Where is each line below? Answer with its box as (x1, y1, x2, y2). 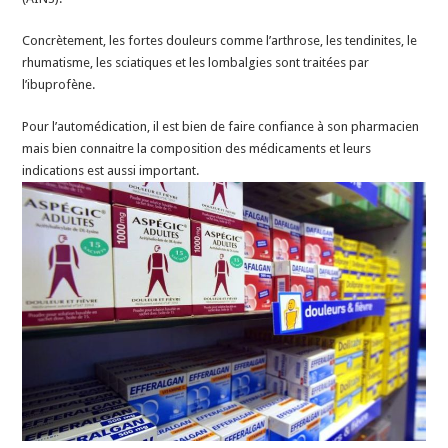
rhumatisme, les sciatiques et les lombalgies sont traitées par (22, 55, 370, 71)
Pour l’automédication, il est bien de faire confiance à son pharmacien (22, 119, 420, 135)
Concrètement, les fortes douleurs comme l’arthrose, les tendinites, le (22, 33, 418, 49)
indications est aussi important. (22, 163, 200, 179)
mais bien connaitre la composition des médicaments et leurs (22, 141, 372, 157)
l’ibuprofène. (22, 77, 96, 93)
